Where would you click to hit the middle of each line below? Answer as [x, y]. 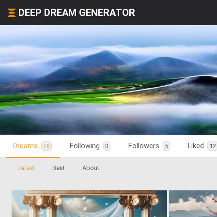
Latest [26, 168]
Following [86, 146]
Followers [145, 146]
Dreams [26, 146]
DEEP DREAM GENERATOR [77, 13]
